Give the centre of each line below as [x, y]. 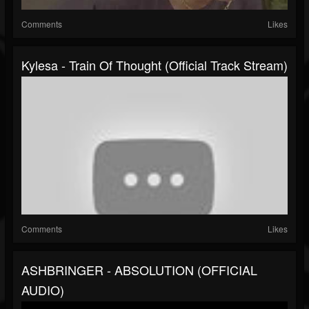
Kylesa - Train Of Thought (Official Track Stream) [154, 65]
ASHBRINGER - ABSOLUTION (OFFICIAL [139, 270]
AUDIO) [43, 290]
